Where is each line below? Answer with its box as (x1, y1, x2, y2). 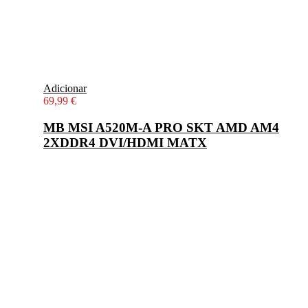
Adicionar (43, 82, 87, 95)
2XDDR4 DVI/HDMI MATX (43, 135, 207, 150)
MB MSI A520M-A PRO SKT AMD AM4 (43, 120, 279, 135)
